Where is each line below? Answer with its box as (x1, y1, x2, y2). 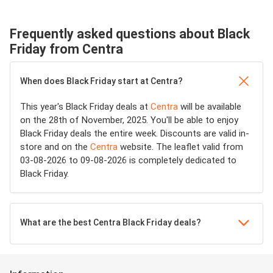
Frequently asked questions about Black (10, 26, 250, 41)
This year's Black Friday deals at (20, 101, 151, 112)
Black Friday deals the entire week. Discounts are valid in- (20, 128, 249, 139)
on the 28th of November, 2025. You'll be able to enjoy (20, 115, 238, 126)
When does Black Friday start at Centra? (20, 76, 183, 86)
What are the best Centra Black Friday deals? (20, 218, 201, 227)
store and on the (20, 141, 90, 152)
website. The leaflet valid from (118, 141, 243, 152)
